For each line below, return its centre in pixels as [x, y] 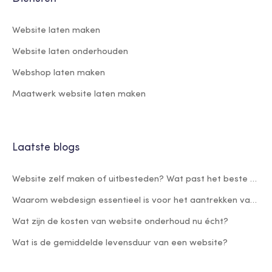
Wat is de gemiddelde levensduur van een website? [120, 243]
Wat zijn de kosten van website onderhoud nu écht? [120, 222]
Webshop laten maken [59, 73]
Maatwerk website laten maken [79, 94]
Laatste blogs [46, 148]
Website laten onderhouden [70, 52]
